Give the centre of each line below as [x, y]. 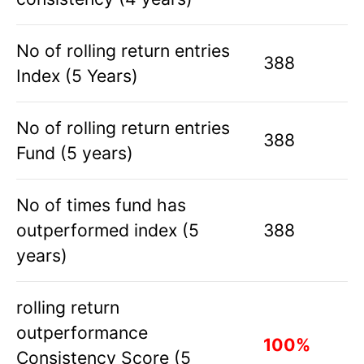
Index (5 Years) [77, 75]
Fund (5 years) [75, 152]
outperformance [82, 332]
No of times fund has [101, 204]
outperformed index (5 [108, 230]
